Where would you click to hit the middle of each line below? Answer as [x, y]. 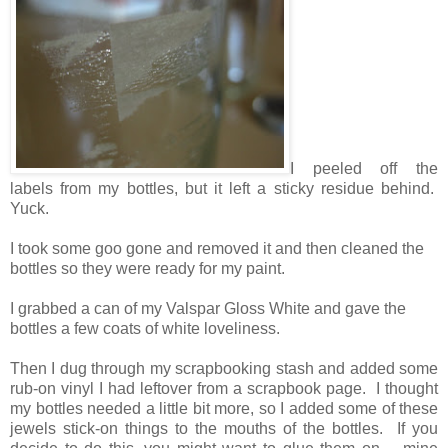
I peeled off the [364, 168]
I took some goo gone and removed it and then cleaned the [217, 248]
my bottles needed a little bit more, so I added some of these [224, 408]
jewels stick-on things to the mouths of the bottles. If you [224, 428]
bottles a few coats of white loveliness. [145, 328]
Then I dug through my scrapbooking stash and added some [224, 368]
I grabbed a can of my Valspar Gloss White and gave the [208, 308]
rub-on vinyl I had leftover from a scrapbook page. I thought [224, 388]
